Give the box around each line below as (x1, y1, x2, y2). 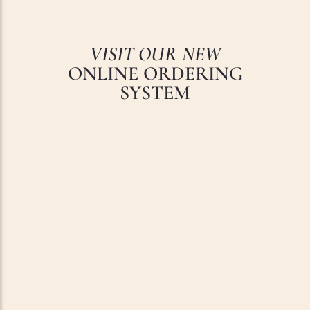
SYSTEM (120, 81, 190, 105)
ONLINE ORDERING (67, 62, 243, 86)
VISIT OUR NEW (89, 42, 221, 66)
